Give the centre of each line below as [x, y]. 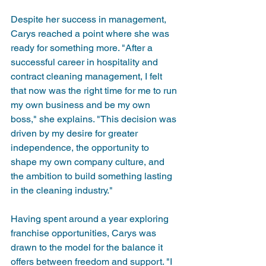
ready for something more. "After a [83, 47]
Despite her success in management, [90, 19]
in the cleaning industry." [62, 190]
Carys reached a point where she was [91, 33]
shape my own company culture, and [89, 161]
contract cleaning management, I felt [88, 76]
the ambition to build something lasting [93, 176]
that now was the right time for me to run [95, 90]
